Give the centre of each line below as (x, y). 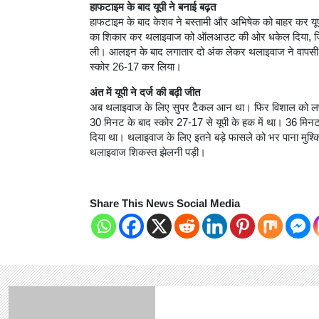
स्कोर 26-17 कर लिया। (136, 67)
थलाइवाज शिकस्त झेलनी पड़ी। (148, 153)
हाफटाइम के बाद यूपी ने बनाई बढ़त (153, 7)
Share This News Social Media (165, 204)
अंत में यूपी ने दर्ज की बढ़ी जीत (145, 93)
